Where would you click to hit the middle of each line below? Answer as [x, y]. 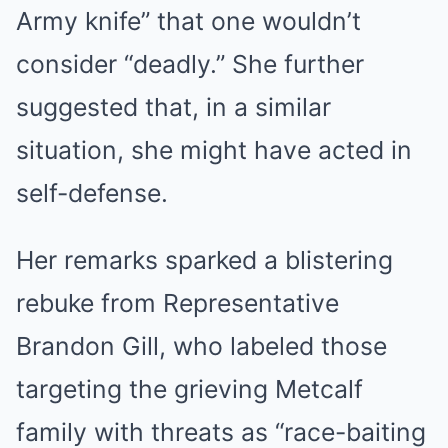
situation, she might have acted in [214, 150]
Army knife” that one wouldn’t [188, 21]
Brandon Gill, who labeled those [201, 346]
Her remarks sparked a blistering [204, 260]
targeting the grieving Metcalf [189, 389]
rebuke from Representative [177, 303]
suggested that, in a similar [173, 107]
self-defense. [92, 193]
